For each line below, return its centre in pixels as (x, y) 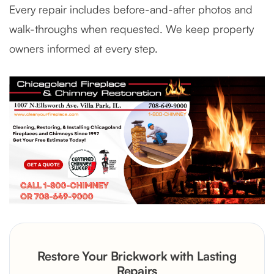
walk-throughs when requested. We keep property (131, 28)
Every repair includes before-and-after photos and (131, 9)
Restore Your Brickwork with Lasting (137, 256)
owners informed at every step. (83, 48)
